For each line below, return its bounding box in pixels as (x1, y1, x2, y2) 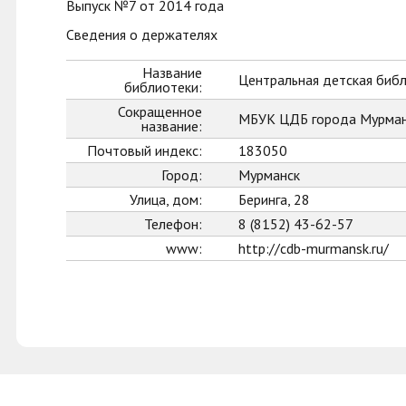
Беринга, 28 (238, 190, 310, 208)
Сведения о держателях (66, 25, 217, 43)
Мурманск (238, 166, 300, 184)
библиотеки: (124, 78, 202, 96)
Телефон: (144, 215, 202, 233)
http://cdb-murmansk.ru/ (238, 239, 389, 257)
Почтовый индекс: (87, 141, 202, 159)
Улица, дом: (130, 190, 202, 208)
